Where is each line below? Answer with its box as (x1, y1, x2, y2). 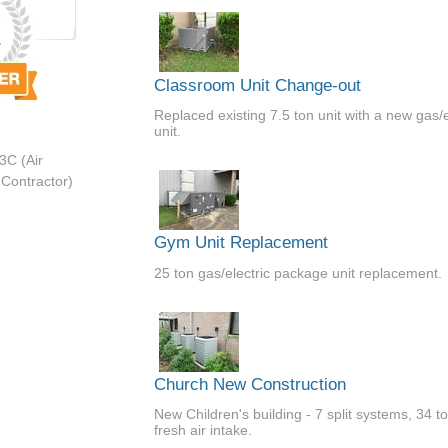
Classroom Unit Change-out (154, 75, 361, 95)
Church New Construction (154, 375, 346, 395)
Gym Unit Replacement (154, 233, 328, 253)
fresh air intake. (154, 422, 252, 439)
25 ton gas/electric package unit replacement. (154, 264, 442, 281)
